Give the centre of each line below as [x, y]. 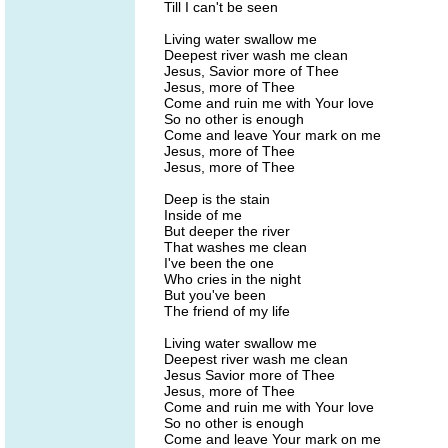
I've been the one [219, 263]
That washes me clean [235, 247]
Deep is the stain [217, 199]
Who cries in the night [232, 279]
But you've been [215, 295]
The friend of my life [227, 311]
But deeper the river [227, 231]
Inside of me [203, 215]
